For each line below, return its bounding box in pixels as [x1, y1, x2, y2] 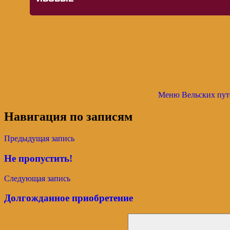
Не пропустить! [4, 152, 72, 164]
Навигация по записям [4, 110, 132, 124]
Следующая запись [4, 174, 70, 183]
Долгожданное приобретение [4, 193, 133, 204]
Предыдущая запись [4, 134, 74, 143]
